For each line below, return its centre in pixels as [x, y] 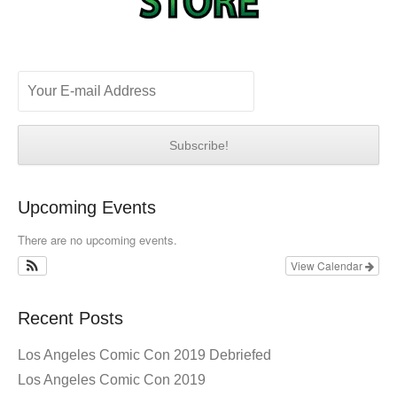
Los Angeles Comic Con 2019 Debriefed [144, 354]
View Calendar [328, 265]
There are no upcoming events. [97, 239]
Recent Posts [70, 318]
